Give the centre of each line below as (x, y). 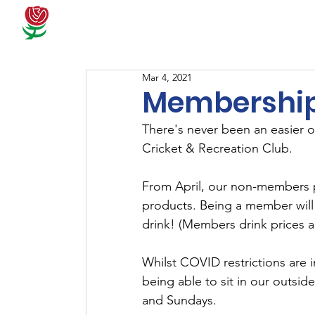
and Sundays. (179, 300)
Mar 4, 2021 (167, 77)
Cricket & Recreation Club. (217, 148)
